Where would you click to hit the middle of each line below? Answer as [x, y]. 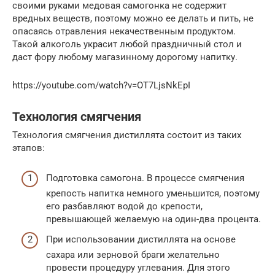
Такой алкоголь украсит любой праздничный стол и [127, 45]
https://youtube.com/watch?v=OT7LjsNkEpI [101, 86]
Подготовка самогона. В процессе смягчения [145, 178]
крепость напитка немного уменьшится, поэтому [153, 193]
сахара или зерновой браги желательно [133, 255]
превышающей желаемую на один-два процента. [153, 219]
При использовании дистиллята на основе [141, 240]
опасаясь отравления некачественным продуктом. [124, 32]
